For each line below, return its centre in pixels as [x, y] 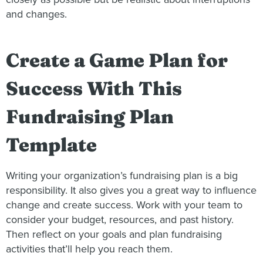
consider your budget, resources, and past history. [120, 219]
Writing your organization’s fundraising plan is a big [122, 175]
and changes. [36, 14]
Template [51, 144]
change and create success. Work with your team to [124, 205]
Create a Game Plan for [117, 60]
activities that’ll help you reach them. [89, 249]
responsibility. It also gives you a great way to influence [131, 190]
